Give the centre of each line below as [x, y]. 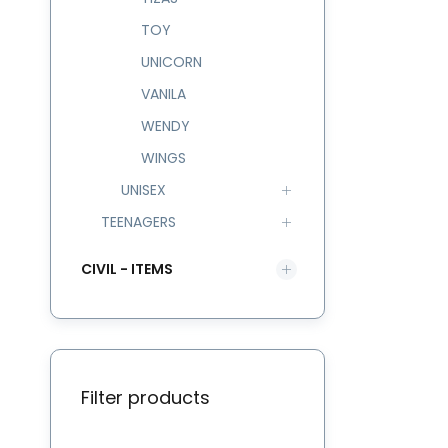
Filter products [145, 397]
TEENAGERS [138, 222]
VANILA [163, 94]
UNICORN [171, 62]
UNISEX [143, 190]
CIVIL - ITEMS [127, 268]
